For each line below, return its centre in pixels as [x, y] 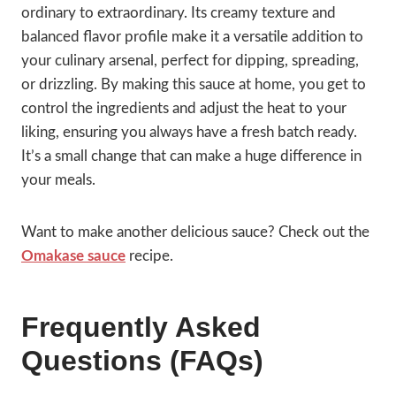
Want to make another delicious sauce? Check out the [195, 232]
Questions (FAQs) [142, 361]
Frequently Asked [141, 327]
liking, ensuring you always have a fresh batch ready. [189, 133]
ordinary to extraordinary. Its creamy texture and [179, 13]
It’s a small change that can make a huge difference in [191, 156]
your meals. [58, 180]
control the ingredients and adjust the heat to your [184, 109]
